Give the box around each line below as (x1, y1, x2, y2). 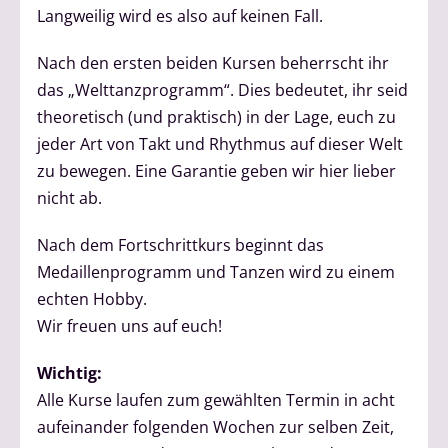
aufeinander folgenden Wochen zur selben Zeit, (37, 416, 395, 439)
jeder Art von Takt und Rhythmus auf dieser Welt (37, 133, 404, 156)
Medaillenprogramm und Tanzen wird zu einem (37, 261, 396, 284)
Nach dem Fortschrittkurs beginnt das (37, 234, 325, 257)
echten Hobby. (37, 288, 148, 311)
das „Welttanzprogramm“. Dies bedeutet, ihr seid (37, 79, 409, 102)
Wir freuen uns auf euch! (37, 315, 223, 338)
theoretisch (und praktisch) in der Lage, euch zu (37, 106, 397, 129)
